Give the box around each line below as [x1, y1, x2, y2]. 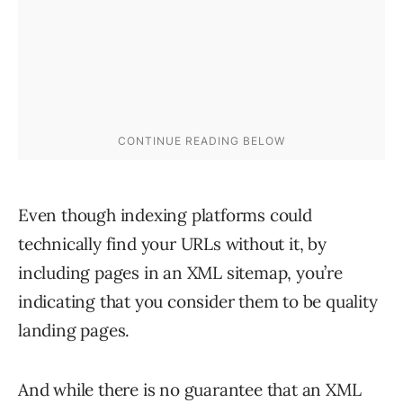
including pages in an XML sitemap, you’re [18, 261, 343, 283]
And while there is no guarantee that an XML [18, 378, 362, 400]
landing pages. [18, 318, 130, 341]
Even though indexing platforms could [18, 203, 312, 226]
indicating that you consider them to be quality [18, 290, 378, 312]
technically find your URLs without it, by [18, 232, 327, 255]
